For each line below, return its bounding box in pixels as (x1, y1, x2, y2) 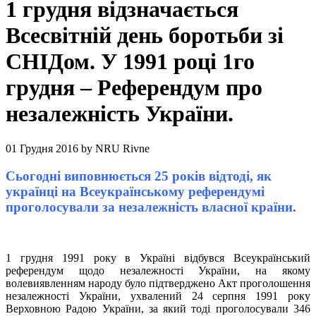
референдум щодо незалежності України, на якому (6, 265, 310, 277)
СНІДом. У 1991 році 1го (6, 49, 255, 75)
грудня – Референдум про (6, 75, 262, 101)
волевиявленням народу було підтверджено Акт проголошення (6, 277, 310, 290)
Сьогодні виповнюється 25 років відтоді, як (6, 168, 272, 183)
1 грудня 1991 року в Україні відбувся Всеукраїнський (6, 252, 310, 265)
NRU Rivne (95, 142, 150, 154)
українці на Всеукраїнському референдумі (6, 183, 265, 199)
